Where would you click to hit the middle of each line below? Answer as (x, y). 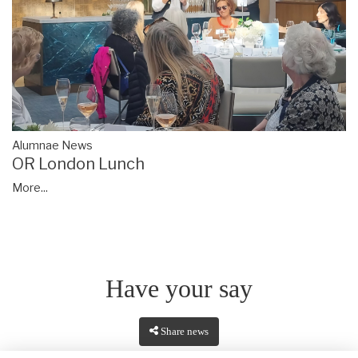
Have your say (179, 288)
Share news (185, 331)
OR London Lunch (78, 163)
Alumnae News (52, 145)
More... (30, 187)
